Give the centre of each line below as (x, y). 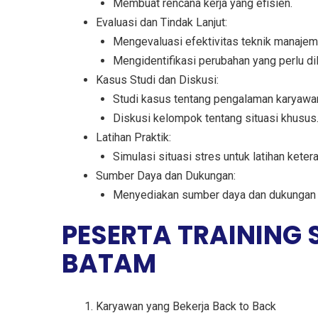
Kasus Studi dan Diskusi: (157, 80)
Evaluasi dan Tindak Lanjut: (161, 23)
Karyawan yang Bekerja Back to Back (186, 307)
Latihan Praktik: (133, 138)
